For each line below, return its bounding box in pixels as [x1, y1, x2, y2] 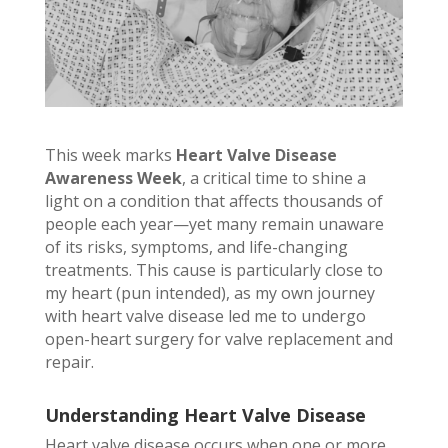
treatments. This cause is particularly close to [44, 259, 383, 282]
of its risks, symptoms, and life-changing [44, 236, 348, 259]
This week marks [44, 144, 176, 167]
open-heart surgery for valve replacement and [44, 328, 393, 351]
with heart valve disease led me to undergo [44, 305, 366, 328]
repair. [44, 351, 94, 374]
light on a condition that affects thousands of [44, 190, 383, 213]
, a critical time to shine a [181, 167, 366, 190]
